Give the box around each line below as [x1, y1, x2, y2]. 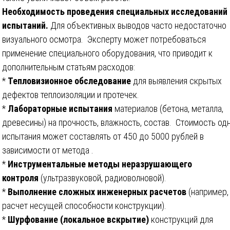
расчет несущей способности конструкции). [2, 200, 166, 211]
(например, [186, 186, 228, 197]
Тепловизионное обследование [8, 75, 131, 86]
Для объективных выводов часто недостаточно [50, 20, 226, 31]
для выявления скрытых [131, 75, 222, 86]
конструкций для [149, 214, 213, 225]
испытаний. [2, 20, 50, 31]
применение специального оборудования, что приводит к [2, 47, 213, 59]
